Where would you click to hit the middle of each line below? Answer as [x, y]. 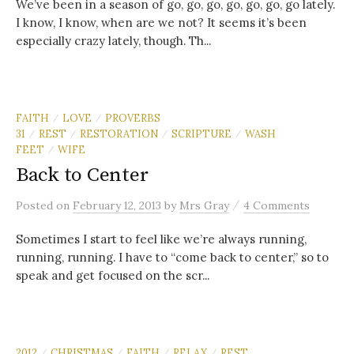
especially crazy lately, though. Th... [113, 40]
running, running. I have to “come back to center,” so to [172, 257]
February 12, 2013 [117, 205]
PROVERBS [133, 117]
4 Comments [277, 205]
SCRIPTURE [201, 133]
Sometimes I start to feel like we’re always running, [161, 239]
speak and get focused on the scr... [113, 275]
